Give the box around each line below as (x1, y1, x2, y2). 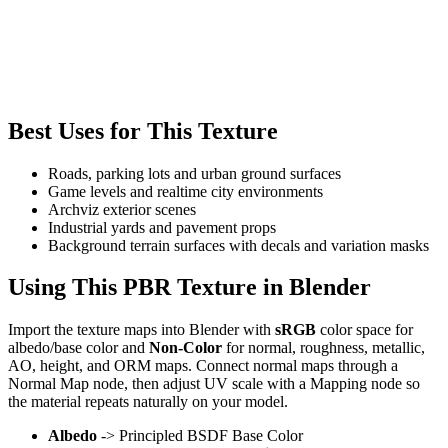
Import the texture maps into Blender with (8, 321, 275, 339)
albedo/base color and (8, 339, 149, 357)
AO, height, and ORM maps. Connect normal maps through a (8, 357, 398, 375)
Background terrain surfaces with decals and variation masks (48, 236, 429, 254)
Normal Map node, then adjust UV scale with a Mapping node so (8, 375, 420, 393)
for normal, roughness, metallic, (222, 339, 425, 357)
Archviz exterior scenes (48, 200, 196, 218)
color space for (316, 321, 413, 339)
